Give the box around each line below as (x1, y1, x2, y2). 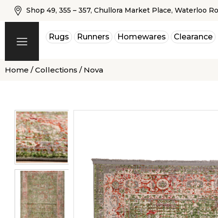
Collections (35, 65, 77, 74)
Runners (76, 32, 109, 41)
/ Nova (77, 65, 103, 74)
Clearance (173, 32, 213, 41)
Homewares (117, 32, 166, 41)
